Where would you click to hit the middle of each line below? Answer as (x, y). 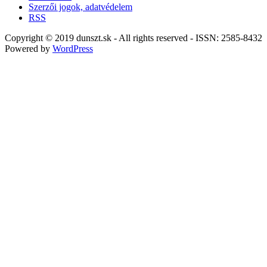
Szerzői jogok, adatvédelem (80, 7)
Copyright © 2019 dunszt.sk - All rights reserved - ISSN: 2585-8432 (133, 38)
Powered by (29, 49)
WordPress (73, 49)
